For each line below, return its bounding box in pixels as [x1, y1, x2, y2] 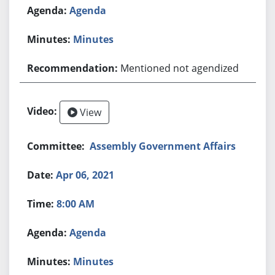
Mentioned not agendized [120, 61, 239, 75]
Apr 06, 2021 [56, 168, 115, 182]
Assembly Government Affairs [90, 139, 236, 153]
